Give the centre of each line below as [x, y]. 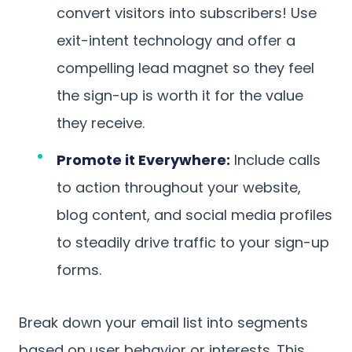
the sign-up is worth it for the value [180, 95]
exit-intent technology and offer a [176, 40]
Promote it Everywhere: [143, 159]
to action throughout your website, [179, 187]
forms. [79, 269]
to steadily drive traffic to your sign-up [193, 242]
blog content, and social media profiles [194, 214]
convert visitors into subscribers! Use [187, 13]
